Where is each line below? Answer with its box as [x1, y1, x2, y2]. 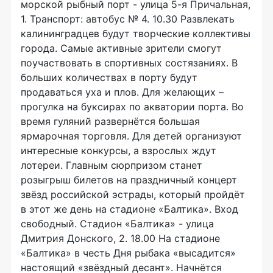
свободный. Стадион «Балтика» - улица [21, 218, 214, 230]
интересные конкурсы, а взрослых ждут [21, 144, 216, 157]
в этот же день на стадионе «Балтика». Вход [21, 203, 238, 215]
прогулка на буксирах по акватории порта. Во [21, 101, 244, 113]
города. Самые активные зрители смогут [21, 42, 222, 54]
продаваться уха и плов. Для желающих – [21, 86, 224, 98]
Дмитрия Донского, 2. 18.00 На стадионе [21, 232, 220, 244]
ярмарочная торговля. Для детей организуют [21, 130, 242, 142]
